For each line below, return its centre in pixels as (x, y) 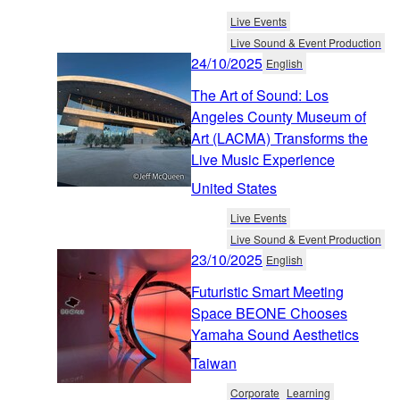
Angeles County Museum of (279, 116)
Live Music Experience (263, 159)
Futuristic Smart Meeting (267, 291)
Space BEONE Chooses (269, 312)
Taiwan (214, 362)
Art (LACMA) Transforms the (279, 137)
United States (234, 187)
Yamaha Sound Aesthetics (275, 334)
